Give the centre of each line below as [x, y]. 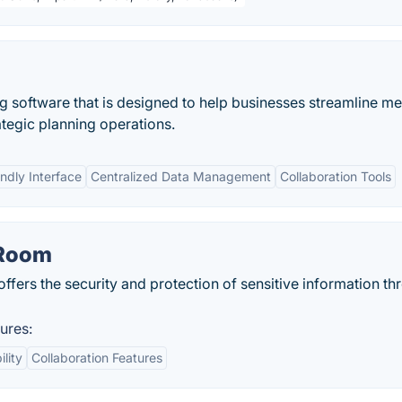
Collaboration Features [97, 358]
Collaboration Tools [336, 176]
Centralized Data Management [181, 176]
